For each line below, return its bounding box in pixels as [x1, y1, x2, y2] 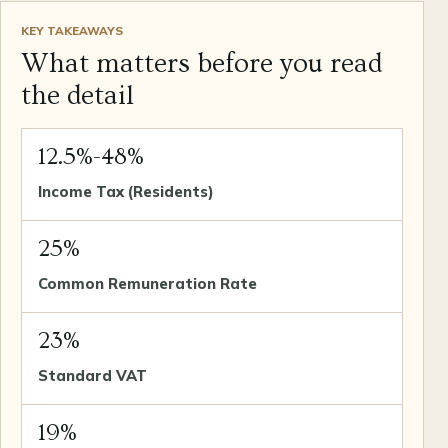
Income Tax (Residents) [38, 181, 214, 201]
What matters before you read [21, 47, 382, 79]
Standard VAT [38, 365, 147, 385]
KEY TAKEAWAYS [21, 22, 123, 38]
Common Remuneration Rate [38, 273, 257, 293]
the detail [21, 79, 134, 111]
